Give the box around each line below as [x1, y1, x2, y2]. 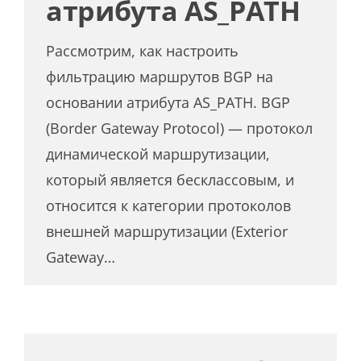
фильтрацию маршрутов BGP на [46, 66, 274, 86]
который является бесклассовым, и [46, 169, 295, 189]
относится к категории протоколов [46, 195, 292, 215]
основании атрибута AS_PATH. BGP [46, 92, 291, 112]
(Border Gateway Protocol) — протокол [46, 118, 313, 138]
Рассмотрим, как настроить [46, 40, 239, 60]
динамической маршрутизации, [46, 143, 271, 164]
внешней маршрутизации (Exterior [46, 221, 288, 241]
